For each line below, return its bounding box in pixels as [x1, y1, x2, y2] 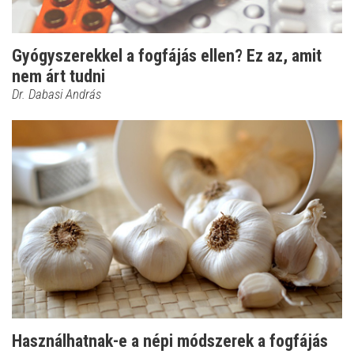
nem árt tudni [12, 66, 105, 87]
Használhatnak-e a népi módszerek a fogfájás [12, 331, 328, 352]
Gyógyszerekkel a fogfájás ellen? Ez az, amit [12, 46, 322, 66]
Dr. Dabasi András [12, 86, 101, 103]
